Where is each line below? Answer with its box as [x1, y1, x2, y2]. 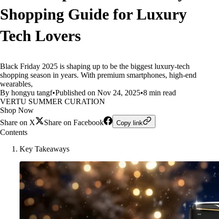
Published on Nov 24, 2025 [55, 88, 140, 97]
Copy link [116, 119, 143, 127]
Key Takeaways [20, 145, 69, 153]
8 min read [143, 88, 176, 97]
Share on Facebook [44, 118, 104, 127]
